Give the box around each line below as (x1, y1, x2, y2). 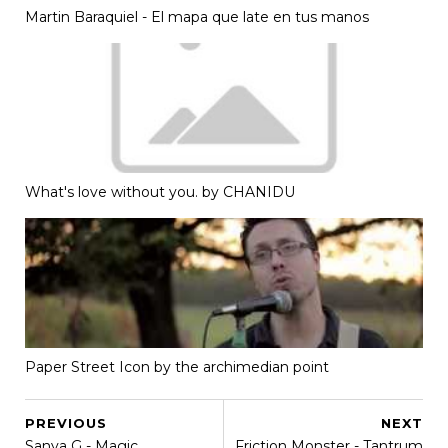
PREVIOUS (25, 415, 107, 431)
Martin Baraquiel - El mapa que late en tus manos (25, 7, 369, 26)
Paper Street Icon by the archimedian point (25, 357, 329, 376)
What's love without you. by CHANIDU (25, 182, 295, 201)
